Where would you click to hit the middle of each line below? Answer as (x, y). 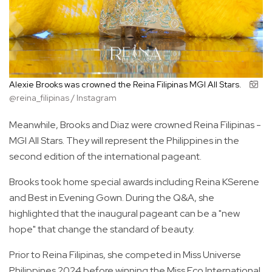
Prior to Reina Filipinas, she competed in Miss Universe (125, 255)
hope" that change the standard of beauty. (102, 229)
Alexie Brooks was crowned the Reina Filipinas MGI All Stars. (126, 85)
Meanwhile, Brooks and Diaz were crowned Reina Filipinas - (135, 125)
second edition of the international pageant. (105, 157)
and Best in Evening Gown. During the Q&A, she (112, 198)
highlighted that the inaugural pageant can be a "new (124, 214)
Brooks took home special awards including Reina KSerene (134, 182)
